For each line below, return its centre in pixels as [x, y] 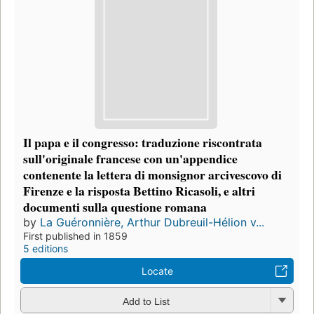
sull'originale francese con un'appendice [130, 159]
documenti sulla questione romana [115, 207]
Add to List [146, 301]
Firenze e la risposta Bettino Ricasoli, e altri [139, 191]
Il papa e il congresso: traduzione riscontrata [143, 143]
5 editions [46, 249]
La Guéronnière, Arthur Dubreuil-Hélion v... [152, 223]
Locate [157, 271]
